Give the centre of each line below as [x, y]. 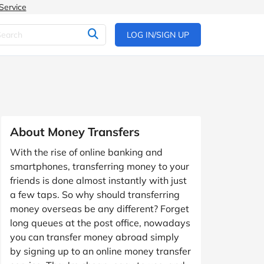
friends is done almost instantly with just [98, 180]
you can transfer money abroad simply [95, 237]
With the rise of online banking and [86, 152]
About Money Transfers [75, 132]
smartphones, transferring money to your [100, 166]
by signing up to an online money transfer [100, 251]
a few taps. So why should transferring [95, 194]
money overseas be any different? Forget [100, 209]
